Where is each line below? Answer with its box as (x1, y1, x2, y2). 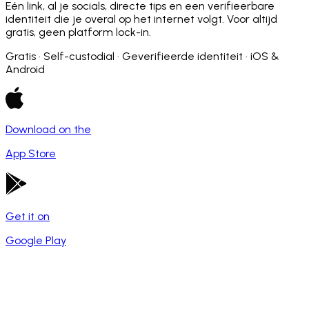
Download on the (6, 122, 91, 136)
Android (6, 62, 45, 76)
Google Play (6, 233, 66, 247)
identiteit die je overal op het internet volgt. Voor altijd (6, 12, 277, 26)
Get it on (6, 209, 50, 223)
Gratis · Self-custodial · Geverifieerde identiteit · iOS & (6, 49, 279, 63)
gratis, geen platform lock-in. (6, 25, 151, 39)
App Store (6, 146, 56, 160)
